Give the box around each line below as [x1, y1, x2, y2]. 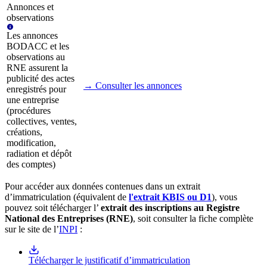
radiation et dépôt [7, 148, 72, 159]
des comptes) [7, 159, 55, 170]
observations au [7, 52, 65, 63]
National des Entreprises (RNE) [5, 213, 133, 224]
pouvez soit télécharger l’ [5, 203, 98, 213]
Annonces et [7, 2, 54, 13]
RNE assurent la [7, 63, 68, 73]
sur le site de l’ [5, 224, 59, 235]
